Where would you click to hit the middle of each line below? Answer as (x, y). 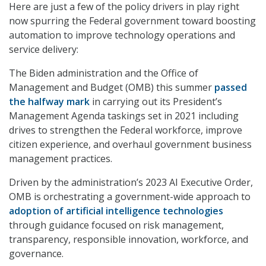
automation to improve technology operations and (122, 35)
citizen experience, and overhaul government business (130, 145)
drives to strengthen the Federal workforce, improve (126, 130)
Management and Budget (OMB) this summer (112, 88)
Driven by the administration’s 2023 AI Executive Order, (131, 183)
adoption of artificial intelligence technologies (116, 211)
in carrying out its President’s (156, 102)
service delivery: (44, 50)
